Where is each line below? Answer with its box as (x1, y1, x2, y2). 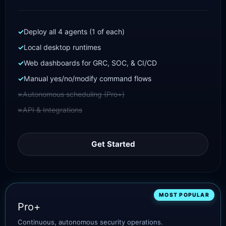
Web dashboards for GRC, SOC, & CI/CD (24, 59, 157, 67)
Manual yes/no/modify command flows (24, 74, 151, 83)
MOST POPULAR (159, 192, 209, 198)
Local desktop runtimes (24, 43, 101, 51)
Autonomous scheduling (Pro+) (23, 90, 125, 98)
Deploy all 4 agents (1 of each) (24, 27, 125, 36)
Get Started (91, 139, 135, 149)
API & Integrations (23, 105, 82, 114)
